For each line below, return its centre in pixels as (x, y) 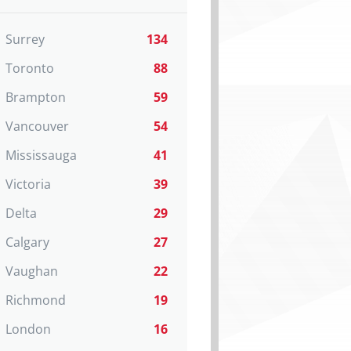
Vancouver (37, 126)
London (28, 329)
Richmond (36, 300)
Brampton (36, 97)
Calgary (27, 242)
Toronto (30, 68)
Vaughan (32, 271)
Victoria (28, 184)
